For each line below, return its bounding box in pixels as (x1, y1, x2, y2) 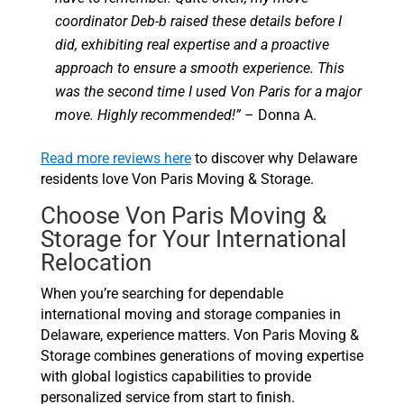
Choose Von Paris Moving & (40, 202, 326, 230)
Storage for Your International (40, 225, 346, 253)
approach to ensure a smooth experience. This (54, 60, 344, 78)
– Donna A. (240, 106, 317, 124)
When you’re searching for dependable (40, 285, 283, 303)
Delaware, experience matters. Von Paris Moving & (40, 326, 359, 344)
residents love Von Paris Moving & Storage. (40, 170, 317, 188)
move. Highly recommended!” (54, 106, 241, 124)
